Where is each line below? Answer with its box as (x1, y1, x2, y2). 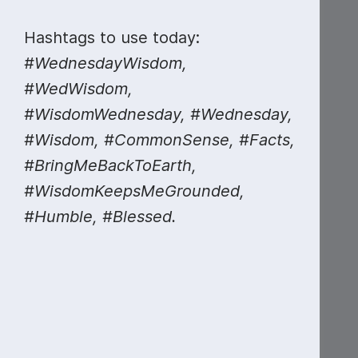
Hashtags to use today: (24, 28, 200, 47)
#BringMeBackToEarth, (24, 156, 197, 175)
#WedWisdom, (24, 79, 133, 98)
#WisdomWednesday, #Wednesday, (24, 105, 292, 124)
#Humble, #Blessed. (24, 207, 177, 226)
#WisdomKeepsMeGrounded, (24, 181, 245, 201)
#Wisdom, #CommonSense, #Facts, (24, 130, 295, 149)
